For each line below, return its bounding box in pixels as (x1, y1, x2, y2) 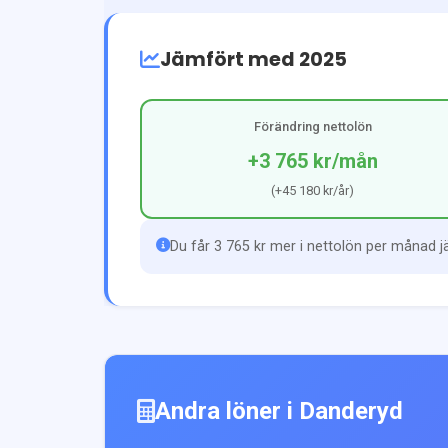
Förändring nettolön (253, 118, 372, 134)
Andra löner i (155, 396, 299, 425)
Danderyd (299, 396, 403, 425)
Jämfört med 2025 (160, 45, 347, 73)
